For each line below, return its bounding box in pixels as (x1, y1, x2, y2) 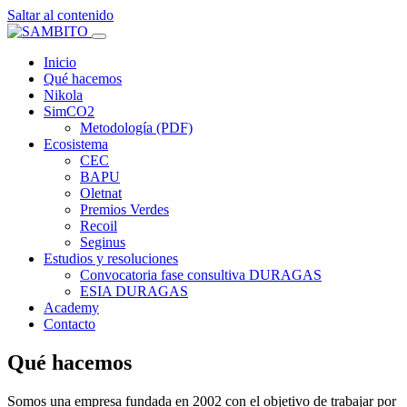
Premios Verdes (80, 202, 169, 217)
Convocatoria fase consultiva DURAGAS (80, 267, 322, 283)
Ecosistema (44, 136, 108, 152)
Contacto (44, 316, 95, 332)
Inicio (44, 55, 76, 70)
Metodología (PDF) (80, 120, 193, 135)
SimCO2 (44, 104, 94, 119)
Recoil (80, 218, 117, 233)
